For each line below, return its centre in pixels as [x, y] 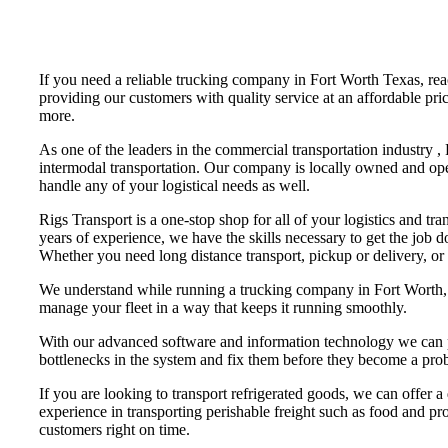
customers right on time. [114, 429]
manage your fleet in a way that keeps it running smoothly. [223, 307]
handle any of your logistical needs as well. [174, 185]
